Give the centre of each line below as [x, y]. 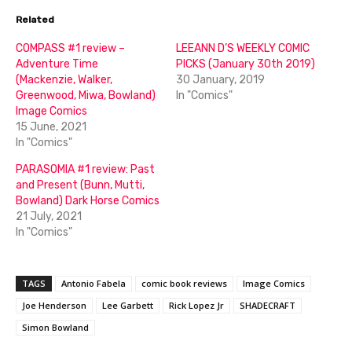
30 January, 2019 [220, 79]
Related [35, 19]
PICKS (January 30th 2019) [246, 64]
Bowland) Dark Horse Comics [88, 200]
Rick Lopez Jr [196, 305]
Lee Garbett [128, 305]
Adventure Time [57, 64]
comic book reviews [184, 283]
